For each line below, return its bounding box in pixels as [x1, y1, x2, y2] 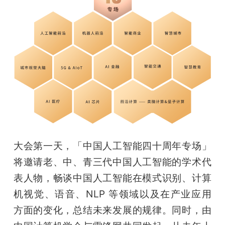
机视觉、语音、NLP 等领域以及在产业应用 [13, 187, 212, 200]
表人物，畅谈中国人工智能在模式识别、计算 [13, 171, 212, 184]
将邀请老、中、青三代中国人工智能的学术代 [13, 155, 212, 168]
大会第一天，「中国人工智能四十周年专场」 [13, 139, 212, 152]
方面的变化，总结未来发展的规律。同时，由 [13, 203, 212, 216]
